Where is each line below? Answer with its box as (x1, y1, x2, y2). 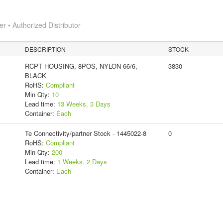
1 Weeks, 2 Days (57, 156, 107, 166)
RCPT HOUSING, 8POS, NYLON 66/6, (24, 61, 137, 71)
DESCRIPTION (25, 44, 66, 53)
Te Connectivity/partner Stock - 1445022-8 (24, 128, 146, 138)
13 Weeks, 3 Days (57, 99, 111, 109)
